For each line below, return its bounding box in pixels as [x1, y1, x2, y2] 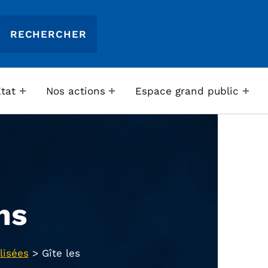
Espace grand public [135, 84, 239, 97]
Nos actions [45, 84, 105, 97]
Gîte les [41, 247, 80, 260]
